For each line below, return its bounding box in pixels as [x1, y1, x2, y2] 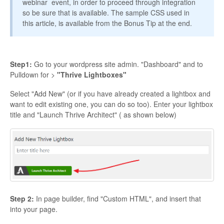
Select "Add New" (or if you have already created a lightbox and [10, 88, 210, 99]
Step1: [10, 59, 32, 69]
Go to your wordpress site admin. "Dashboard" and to [32, 59, 203, 69]
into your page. [10, 203, 57, 214]
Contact [99, 9, 124, 19]
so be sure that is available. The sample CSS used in [22, 7, 189, 18]
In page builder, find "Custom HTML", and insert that [34, 193, 201, 203]
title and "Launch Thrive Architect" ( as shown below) [10, 109, 176, 120]
